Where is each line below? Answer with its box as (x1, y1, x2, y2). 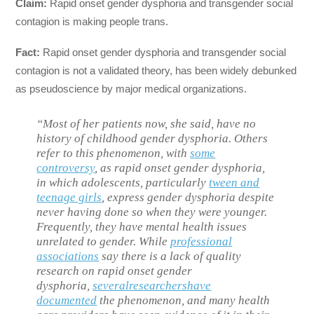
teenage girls (36, 191, 102, 205)
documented (36, 294, 97, 308)
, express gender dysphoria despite (102, 191, 275, 205)
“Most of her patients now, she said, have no (36, 117, 257, 131)
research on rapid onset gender (36, 264, 193, 278)
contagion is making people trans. (15, 15, 169, 27)
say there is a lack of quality (99, 250, 242, 264)
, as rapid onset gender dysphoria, (95, 161, 266, 175)
